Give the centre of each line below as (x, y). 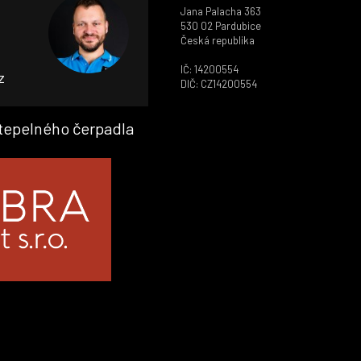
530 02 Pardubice (220, 25)
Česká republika (217, 40)
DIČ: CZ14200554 (218, 83)
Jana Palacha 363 (220, 11)
